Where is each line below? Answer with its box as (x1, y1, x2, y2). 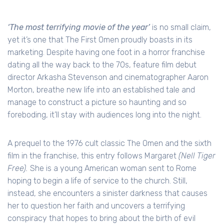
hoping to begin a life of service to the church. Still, (7, 176, 187, 186)
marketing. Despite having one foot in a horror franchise (7, 47, 205, 57)
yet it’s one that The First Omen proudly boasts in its (7, 35, 192, 45)
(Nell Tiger (178, 151, 215, 161)
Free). (7, 163, 28, 173)
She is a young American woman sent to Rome (28, 163, 196, 173)
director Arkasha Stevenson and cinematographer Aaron (7, 72, 208, 82)
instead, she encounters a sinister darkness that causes (7, 188, 207, 198)
